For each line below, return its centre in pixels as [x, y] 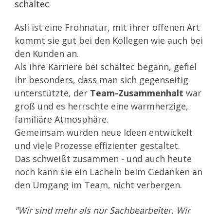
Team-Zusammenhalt [137, 93]
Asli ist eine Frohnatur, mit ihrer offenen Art [107, 27]
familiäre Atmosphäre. [62, 119]
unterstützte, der [52, 93]
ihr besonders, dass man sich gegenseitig [101, 80]
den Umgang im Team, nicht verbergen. [98, 185]
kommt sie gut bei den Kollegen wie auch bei [109, 40]
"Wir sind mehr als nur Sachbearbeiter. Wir [102, 210]
